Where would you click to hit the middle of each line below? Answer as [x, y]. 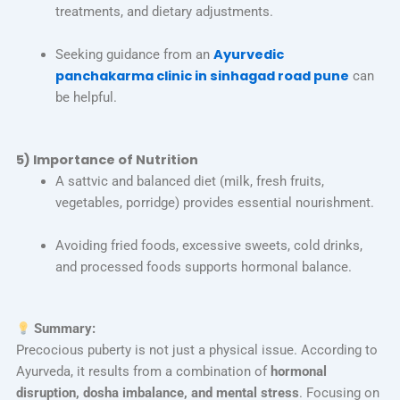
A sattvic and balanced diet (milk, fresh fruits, [189, 181]
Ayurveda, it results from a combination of [143, 372]
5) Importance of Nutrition [107, 159]
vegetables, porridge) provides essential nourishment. [214, 202]
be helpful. [86, 97]
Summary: [65, 329]
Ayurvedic [248, 54]
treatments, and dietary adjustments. [164, 11]
